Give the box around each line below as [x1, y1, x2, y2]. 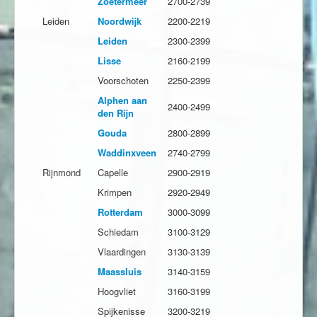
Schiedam [98, 225, 139, 239]
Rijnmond [42, 166, 81, 180]
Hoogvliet [98, 284, 136, 299]
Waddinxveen [98, 146, 156, 160]
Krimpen [98, 185, 132, 200]
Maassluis [98, 265, 142, 279]
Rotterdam [98, 205, 143, 219]
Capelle [98, 166, 128, 180]
